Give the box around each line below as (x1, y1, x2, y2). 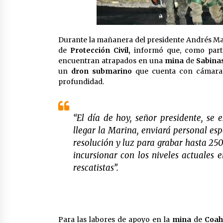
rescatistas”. (73, 162, 118, 174)
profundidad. (58, 77, 104, 87)
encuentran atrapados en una (58, 56, 165, 66)
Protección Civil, (70, 46, 130, 55)
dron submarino (71, 67, 132, 76)
